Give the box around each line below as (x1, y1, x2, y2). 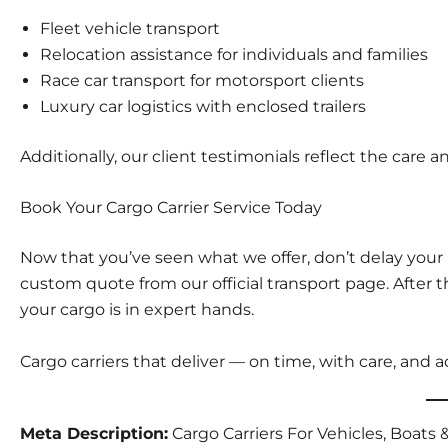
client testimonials (152, 146, 300, 166)
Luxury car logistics (40, 96, 192, 116)
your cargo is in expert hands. (20, 300, 254, 320)
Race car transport (40, 70, 186, 90)
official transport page (212, 274, 386, 294)
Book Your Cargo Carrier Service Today (20, 198, 322, 218)
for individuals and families (213, 44, 428, 64)
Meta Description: (20, 423, 168, 443)
